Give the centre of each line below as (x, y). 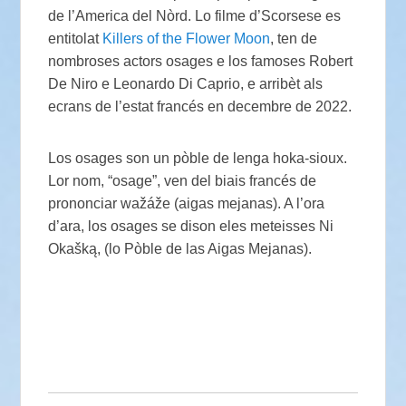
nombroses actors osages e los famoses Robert (201, 61)
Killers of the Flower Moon (187, 38)
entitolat (76, 38)
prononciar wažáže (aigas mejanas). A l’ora (187, 203)
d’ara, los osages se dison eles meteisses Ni (191, 226)
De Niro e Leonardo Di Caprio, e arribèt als (186, 83)
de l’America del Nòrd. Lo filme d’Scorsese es (195, 15)
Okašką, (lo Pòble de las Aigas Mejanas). (180, 248)
